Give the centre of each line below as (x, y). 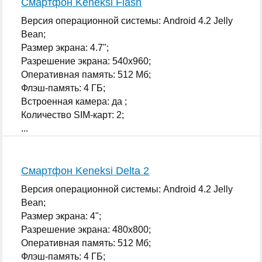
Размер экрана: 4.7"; (65, 47)
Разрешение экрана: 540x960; (86, 61)
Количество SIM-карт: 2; (73, 115)
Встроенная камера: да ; (74, 101)
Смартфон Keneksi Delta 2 (85, 170)
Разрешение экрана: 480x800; (86, 229)
